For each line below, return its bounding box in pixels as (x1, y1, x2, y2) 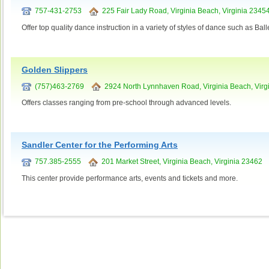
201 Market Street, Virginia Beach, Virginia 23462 (98, 157, 262, 166)
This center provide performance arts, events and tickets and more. (22, 174, 238, 183)
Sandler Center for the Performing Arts (22, 140, 178, 150)
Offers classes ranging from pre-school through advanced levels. (22, 98, 231, 107)
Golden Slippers (22, 64, 88, 74)
